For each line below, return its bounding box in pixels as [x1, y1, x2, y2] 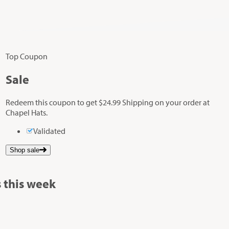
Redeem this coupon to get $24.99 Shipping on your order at [5, 97, 210, 108]
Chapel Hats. [5, 107, 48, 118]
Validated [33, 126, 65, 136]
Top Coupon [5, 51, 48, 62]
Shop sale [9, 146, 39, 154]
